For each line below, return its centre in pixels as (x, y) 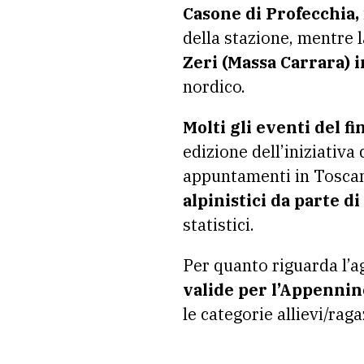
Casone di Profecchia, (271, 13)
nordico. (214, 87)
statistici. (219, 225)
